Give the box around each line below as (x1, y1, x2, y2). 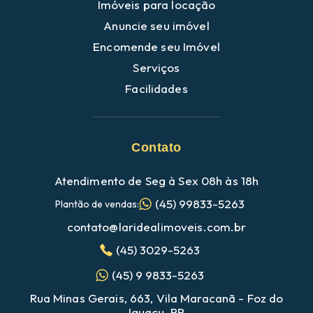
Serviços (133, 59, 180, 75)
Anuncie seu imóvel (103, 17, 210, 33)
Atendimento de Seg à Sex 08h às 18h (54, 173, 259, 188)
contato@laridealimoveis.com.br (66, 219, 247, 234)
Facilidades (125, 80, 188, 96)
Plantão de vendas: (54, 197, 139, 210)
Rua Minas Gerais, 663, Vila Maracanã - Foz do (29, 290, 284, 305)
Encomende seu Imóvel (93, 38, 220, 54)
